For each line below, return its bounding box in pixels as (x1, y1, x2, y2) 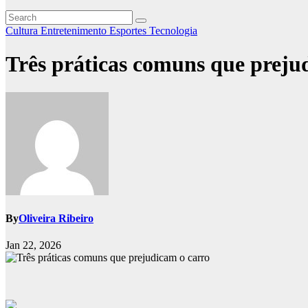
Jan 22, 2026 (5, 239, 61, 252)
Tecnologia (149, 25, 197, 36)
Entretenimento (41, 25, 109, 36)
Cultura (5, 25, 41, 36)
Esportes (109, 25, 149, 36)
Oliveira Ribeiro (19, 212, 93, 225)
